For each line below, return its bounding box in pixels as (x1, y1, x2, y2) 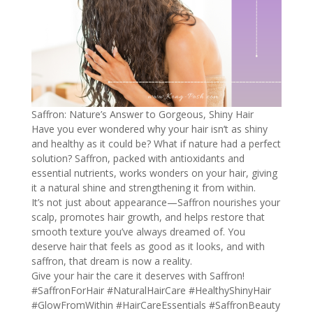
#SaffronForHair (31, 283, 104, 297)
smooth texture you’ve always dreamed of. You (31, 224, 245, 238)
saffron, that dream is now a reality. (31, 254, 192, 268)
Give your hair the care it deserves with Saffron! (31, 268, 245, 282)
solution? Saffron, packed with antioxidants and (31, 151, 245, 165)
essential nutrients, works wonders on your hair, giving (31, 166, 277, 180)
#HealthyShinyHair (188, 283, 271, 297)
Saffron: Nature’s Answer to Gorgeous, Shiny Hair (31, 107, 254, 121)
